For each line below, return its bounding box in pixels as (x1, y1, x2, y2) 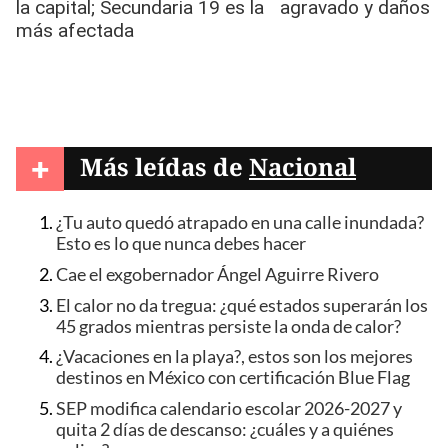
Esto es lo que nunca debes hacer (56, 233, 306, 255)
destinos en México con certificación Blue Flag (56, 367, 410, 389)
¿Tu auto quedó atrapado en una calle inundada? (56, 212, 424, 234)
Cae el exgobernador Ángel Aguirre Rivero (56, 264, 379, 286)
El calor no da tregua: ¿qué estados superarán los (56, 294, 428, 316)
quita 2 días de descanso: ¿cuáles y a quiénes (56, 418, 394, 440)
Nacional (249, 150, 356, 184)
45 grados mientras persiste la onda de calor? (56, 315, 401, 337)
